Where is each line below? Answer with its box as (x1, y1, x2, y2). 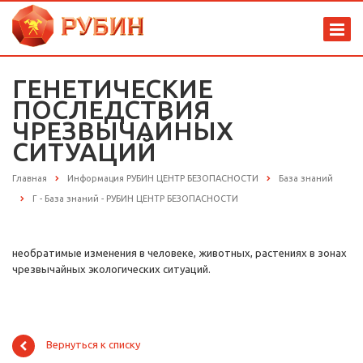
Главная (12, 173, 47, 183)
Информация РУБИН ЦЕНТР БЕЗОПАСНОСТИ (67, 173, 258, 183)
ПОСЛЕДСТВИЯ (12, 95, 211, 124)
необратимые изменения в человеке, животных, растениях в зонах (12, 247, 347, 259)
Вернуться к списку (46, 339, 140, 351)
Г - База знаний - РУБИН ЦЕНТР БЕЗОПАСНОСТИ (32, 194, 238, 204)
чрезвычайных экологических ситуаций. (12, 263, 211, 275)
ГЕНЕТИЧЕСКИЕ (12, 74, 213, 103)
